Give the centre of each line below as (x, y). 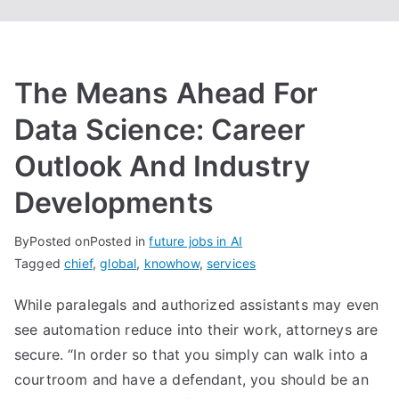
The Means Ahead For (167, 93)
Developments (114, 203)
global (118, 263)
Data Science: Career (160, 130)
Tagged (40, 263)
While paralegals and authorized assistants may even (197, 305)
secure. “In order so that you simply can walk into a (191, 354)
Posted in (119, 241)
